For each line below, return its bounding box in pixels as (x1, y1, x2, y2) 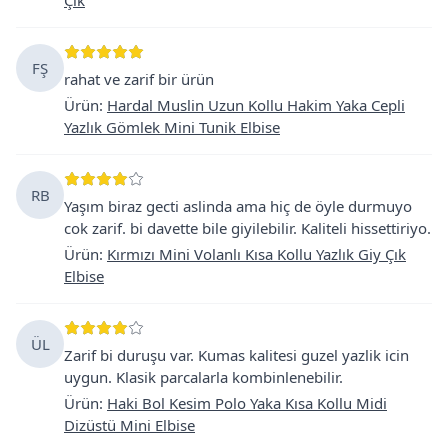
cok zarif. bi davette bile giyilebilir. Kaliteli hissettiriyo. (64, 217, 431, 238)
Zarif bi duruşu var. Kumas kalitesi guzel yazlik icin (64, 344, 409, 365)
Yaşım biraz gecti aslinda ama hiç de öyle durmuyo (64, 195, 412, 216)
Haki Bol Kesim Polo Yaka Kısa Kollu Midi (107, 392, 387, 413)
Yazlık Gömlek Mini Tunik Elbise (64, 116, 280, 137)
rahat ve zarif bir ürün (64, 68, 214, 89)
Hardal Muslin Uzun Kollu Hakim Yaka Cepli (107, 94, 405, 115)
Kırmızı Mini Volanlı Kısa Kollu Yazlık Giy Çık (107, 243, 406, 264)
